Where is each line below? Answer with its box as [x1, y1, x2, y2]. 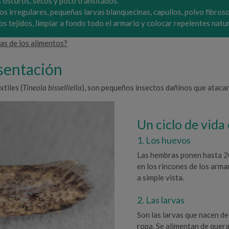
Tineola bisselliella [22, 82, 82, 92]
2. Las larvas [137, 194, 185, 205]
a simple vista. [137, 172, 185, 182]
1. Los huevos [137, 134, 191, 146]
